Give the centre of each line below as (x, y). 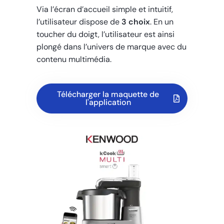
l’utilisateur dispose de (79, 22)
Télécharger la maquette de (108, 94)
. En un (162, 22)
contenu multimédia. (74, 59)
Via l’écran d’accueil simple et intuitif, (105, 9)
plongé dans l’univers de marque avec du (112, 47)
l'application (108, 102)
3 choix (136, 22)
